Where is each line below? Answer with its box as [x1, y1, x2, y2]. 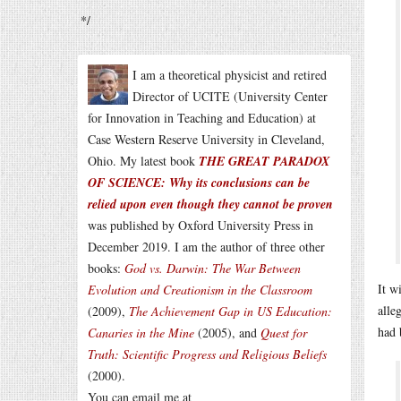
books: [88, 260, 124, 277]
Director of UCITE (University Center [132, 88, 328, 105]
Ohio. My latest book [88, 152, 199, 169]
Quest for [260, 324, 307, 341]
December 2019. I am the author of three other [88, 238, 325, 255]
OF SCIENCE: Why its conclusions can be [88, 174, 310, 192]
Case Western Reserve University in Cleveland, [88, 131, 325, 148]
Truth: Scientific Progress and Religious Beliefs [88, 346, 327, 363]
